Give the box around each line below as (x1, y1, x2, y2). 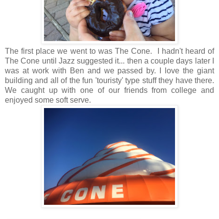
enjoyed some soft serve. (5, 96, 91, 105)
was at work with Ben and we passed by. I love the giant (5, 66, 214, 75)
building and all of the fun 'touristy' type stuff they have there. (5, 76, 214, 85)
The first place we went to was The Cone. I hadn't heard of (5, 47, 214, 56)
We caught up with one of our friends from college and (5, 86, 214, 95)
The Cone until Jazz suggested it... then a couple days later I (5, 57, 214, 66)
